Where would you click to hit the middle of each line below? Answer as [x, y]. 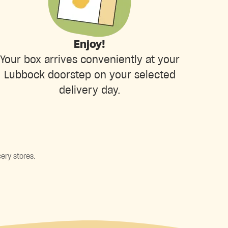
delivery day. [90, 90]
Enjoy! [90, 45]
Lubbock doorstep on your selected [90, 75]
